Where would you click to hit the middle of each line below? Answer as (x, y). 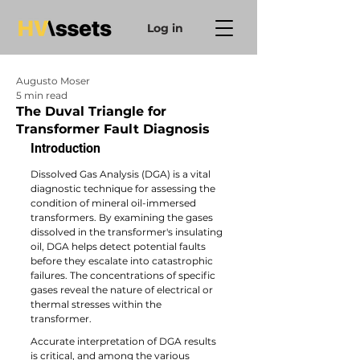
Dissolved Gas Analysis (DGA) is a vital (122, 174)
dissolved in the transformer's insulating (128, 232)
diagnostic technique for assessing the (124, 188)
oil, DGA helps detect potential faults (119, 246)
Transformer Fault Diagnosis (113, 129)
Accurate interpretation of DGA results (125, 341)
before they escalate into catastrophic (123, 261)
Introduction (65, 148)
